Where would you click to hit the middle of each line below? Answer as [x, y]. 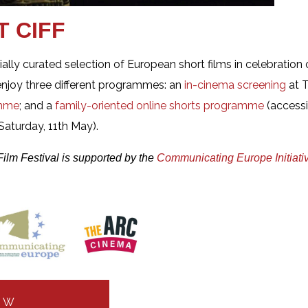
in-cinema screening [235, 85]
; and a [37, 105]
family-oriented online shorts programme [159, 105]
